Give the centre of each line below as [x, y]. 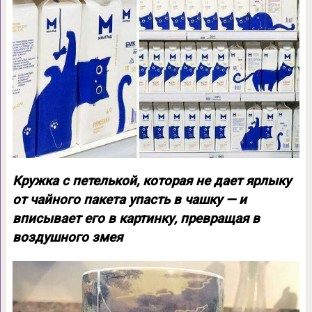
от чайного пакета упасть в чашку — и [129, 200]
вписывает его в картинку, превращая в [136, 218]
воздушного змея [67, 237]
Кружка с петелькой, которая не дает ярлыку [151, 181]
